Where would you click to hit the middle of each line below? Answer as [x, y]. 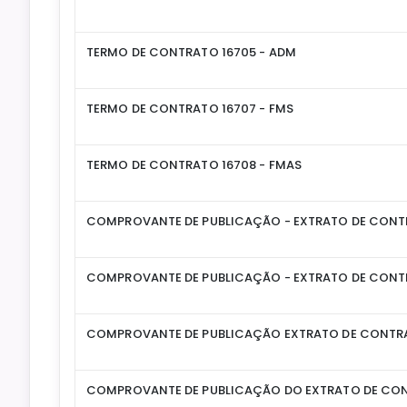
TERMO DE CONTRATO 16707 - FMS [190, 109]
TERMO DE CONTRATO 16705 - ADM [191, 53]
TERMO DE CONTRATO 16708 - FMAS [194, 165]
